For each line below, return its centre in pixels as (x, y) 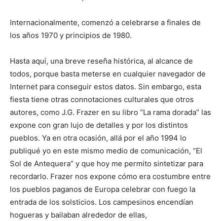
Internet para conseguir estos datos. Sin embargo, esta (106, 86)
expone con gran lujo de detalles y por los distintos (99, 125)
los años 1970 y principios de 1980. (71, 35)
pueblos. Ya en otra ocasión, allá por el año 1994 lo (98, 138)
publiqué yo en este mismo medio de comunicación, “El (106, 150)
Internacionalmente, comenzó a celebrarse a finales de (105, 22)
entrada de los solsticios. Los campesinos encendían (102, 202)
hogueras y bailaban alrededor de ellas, (78, 215)
